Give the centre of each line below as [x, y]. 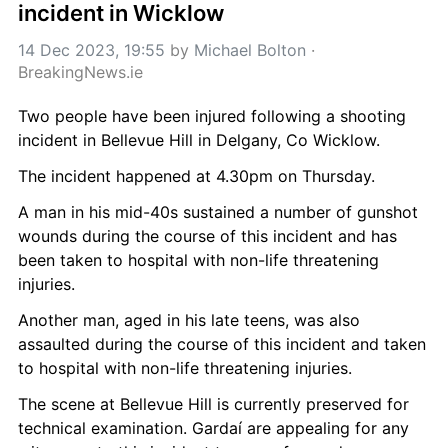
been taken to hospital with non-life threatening [198, 260]
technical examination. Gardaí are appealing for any [213, 428]
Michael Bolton [250, 50]
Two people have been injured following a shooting [212, 116]
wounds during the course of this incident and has [207, 236]
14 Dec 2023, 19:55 [91, 50]
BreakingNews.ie [80, 72]
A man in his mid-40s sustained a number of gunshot [218, 212]
